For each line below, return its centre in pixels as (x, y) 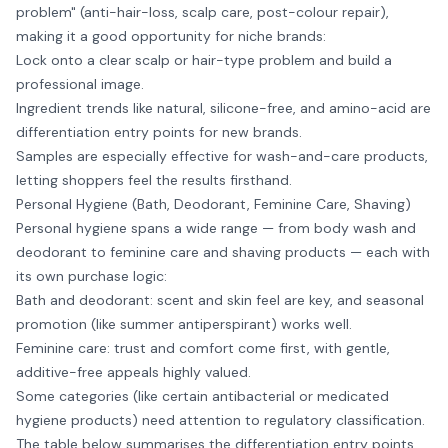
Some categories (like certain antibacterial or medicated (202, 396)
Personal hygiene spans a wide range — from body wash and (216, 228)
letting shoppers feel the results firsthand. (154, 180)
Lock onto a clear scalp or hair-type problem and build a (204, 60)
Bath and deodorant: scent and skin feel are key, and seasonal (220, 300)
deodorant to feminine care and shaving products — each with (223, 252)
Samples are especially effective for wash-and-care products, (222, 156)
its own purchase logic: (91, 276)
